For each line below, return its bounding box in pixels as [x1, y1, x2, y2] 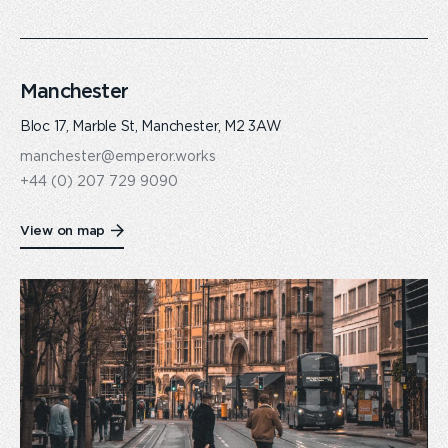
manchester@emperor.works [20, 150, 216, 164]
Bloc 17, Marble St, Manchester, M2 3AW [20, 120, 282, 134]
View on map [20, 223, 106, 238]
